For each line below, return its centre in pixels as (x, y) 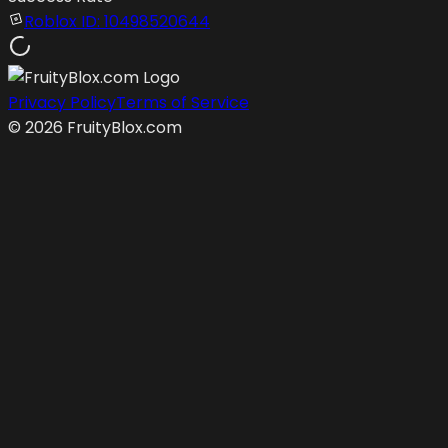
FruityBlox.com (122, 127)
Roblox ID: (64, 21)
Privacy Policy (62, 102)
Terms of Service (182, 102)
